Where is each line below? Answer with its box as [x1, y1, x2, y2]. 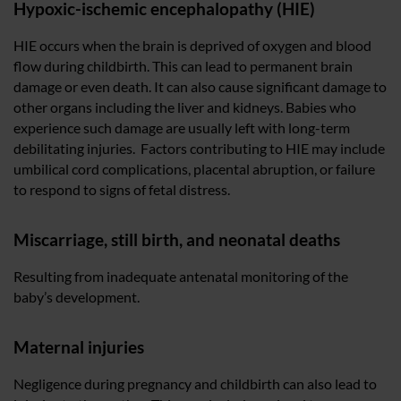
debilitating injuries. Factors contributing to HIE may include [13, 139, 385, 157]
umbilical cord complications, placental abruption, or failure [13, 159, 375, 177]
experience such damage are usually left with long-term [13, 118, 350, 136]
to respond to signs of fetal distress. [13, 180, 230, 198]
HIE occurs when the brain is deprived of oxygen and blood [13, 36, 371, 54]
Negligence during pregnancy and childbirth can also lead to [13, 374, 377, 392]
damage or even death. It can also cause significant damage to [13, 77, 387, 95]
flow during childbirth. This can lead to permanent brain [13, 56, 353, 74]
